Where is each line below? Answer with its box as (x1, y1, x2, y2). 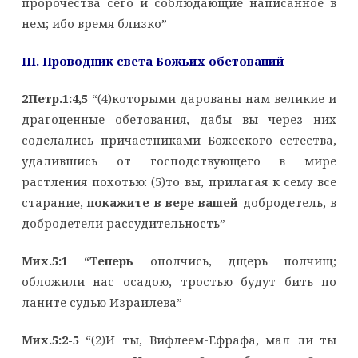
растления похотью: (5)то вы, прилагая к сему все (21, 173, 337, 189)
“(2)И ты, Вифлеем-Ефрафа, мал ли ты (86, 331, 337, 348)
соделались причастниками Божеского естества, (21, 131, 337, 148)
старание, (21, 193, 88, 210)
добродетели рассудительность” (21, 214, 225, 231)
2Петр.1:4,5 (21, 89, 88, 106)
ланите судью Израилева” (21, 293, 182, 310)
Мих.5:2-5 (21, 331, 86, 348)
